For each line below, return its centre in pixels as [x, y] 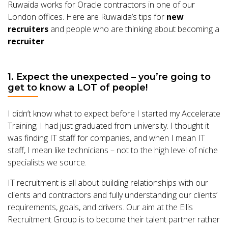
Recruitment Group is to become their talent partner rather [114, 219]
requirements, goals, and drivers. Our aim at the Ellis [100, 207]
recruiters [28, 29]
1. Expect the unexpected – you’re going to [109, 77]
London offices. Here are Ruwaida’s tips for [87, 17]
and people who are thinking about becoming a [134, 29]
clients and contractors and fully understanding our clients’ [112, 195]
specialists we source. [47, 162]
